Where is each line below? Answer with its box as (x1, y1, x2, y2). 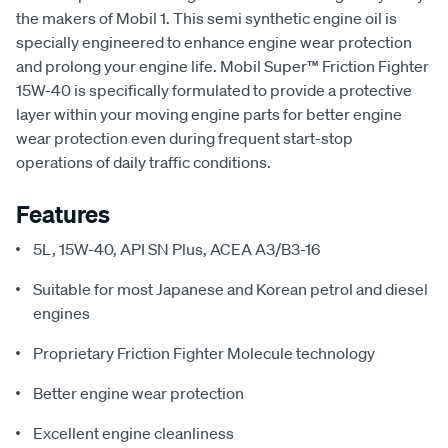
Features (16, 199, 110, 230)
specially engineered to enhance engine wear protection (16, 32, 412, 53)
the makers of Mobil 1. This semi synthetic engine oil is (16, 8, 397, 29)
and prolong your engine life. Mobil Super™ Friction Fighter (16, 56, 429, 77)
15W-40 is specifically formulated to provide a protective (16, 80, 412, 101)
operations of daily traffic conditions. (16, 152, 271, 173)
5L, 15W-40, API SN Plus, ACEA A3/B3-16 (33, 239, 320, 260)
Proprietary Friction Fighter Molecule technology (33, 343, 375, 364)
